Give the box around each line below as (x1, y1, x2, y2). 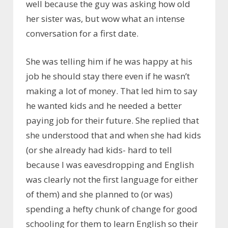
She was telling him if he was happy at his (26, 55, 192, 67)
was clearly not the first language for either (26, 173, 198, 185)
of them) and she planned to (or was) (26, 188, 173, 200)
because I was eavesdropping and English (26, 158, 194, 170)
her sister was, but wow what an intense (26, 13, 185, 25)
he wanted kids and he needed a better (26, 99, 182, 111)
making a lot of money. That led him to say (26, 84, 197, 97)
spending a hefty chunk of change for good (26, 203, 197, 215)
